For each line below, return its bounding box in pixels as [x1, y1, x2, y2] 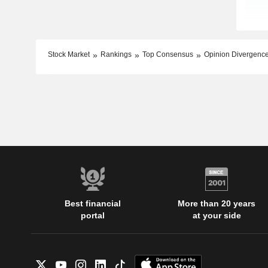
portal [81, 211, 105, 221]
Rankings [100, 50, 132, 59]
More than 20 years [178, 199, 255, 209]
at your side [192, 211, 241, 221]
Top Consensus [142, 50, 193, 59]
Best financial [65, 199, 121, 209]
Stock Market [47, 50, 90, 59]
